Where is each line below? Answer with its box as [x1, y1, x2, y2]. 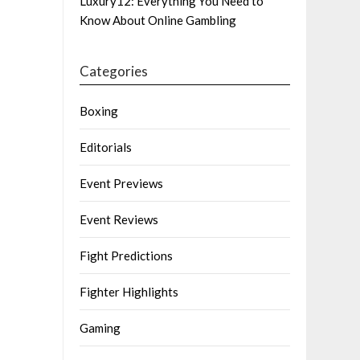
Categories [80, 63, 149, 80]
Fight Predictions [80, 248, 174, 264]
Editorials [80, 140, 133, 155]
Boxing [80, 104, 119, 119]
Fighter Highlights [80, 284, 179, 300]
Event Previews [80, 176, 164, 191]
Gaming [80, 321, 121, 336]
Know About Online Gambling [80, 13, 237, 28]
